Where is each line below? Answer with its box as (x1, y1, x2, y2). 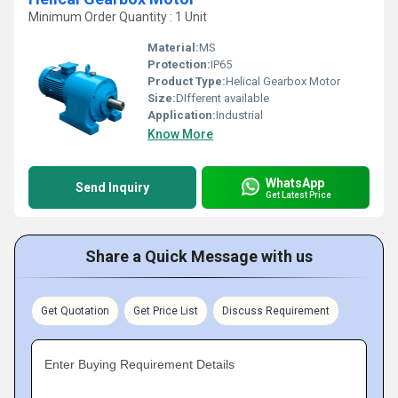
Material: (147, 41, 199, 54)
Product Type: (147, 75, 226, 88)
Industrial (216, 108, 263, 122)
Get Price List (133, 305, 198, 317)
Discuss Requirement (222, 305, 330, 317)
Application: (147, 108, 216, 122)
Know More (147, 127, 213, 141)
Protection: (147, 58, 211, 71)
